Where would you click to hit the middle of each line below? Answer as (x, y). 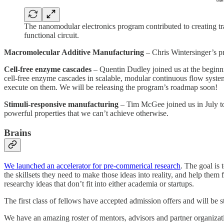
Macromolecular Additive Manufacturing (75, 52)
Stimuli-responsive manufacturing (62, 104)
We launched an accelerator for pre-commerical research (92, 165)
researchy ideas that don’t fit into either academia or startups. (102, 183)
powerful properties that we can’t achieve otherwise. (88, 113)
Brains (17, 132)
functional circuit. (51, 35)
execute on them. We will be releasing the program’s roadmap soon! (111, 87)
